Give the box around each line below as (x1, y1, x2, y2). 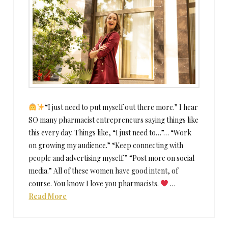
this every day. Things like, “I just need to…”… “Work (28, 127, 192, 137)
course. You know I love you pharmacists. (28, 178, 161, 188)
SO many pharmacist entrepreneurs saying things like (28, 115, 199, 125)
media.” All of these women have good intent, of (28, 165, 179, 176)
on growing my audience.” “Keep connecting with (28, 140, 184, 150)
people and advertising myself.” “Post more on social (28, 153, 195, 163)
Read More (28, 191, 67, 201)
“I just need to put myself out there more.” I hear (45, 102, 198, 112)
